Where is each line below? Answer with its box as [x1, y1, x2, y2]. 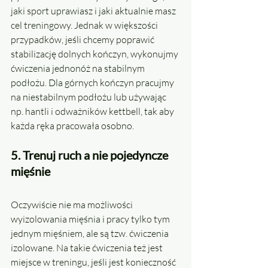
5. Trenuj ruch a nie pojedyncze [11, 148, 170, 163]
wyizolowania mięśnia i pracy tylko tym [11, 213, 172, 226]
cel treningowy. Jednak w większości [11, 19, 160, 32]
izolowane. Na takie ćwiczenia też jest [11, 242, 165, 254]
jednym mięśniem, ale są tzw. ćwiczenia [11, 227, 170, 240]
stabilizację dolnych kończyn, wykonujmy [11, 48, 180, 60]
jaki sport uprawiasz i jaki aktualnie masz [11, 5, 178, 17]
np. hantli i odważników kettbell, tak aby [11, 105, 176, 118]
